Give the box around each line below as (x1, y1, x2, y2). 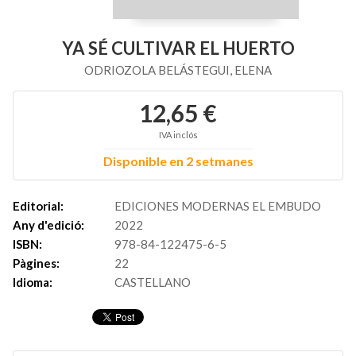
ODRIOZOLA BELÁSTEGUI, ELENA (84, 63, 272, 77)
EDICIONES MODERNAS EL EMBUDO (114, 199, 321, 213)
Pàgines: (13, 256, 60, 270)
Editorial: (13, 199, 64, 213)
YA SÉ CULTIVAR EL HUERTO (61, 37, 295, 59)
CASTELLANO (114, 275, 191, 289)
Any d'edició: (13, 218, 84, 232)
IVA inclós (158, 130, 198, 140)
